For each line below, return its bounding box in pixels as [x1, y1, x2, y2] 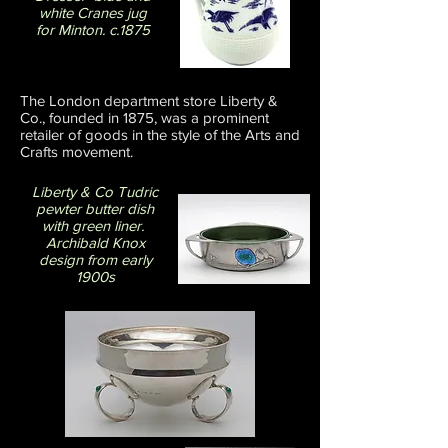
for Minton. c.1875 [35, 20, 150, 38]
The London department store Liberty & [20, 91, 278, 109]
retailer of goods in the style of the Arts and [20, 125, 300, 143]
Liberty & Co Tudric [32, 182, 158, 200]
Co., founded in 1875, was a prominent [20, 108, 269, 126]
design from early [38, 250, 152, 268]
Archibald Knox [45, 233, 145, 251]
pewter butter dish [36, 199, 154, 217]
